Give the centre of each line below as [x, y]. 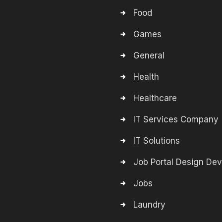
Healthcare [155, 98]
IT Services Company [176, 119]
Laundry [149, 205]
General [149, 55]
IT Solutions [157, 141]
